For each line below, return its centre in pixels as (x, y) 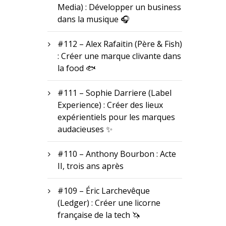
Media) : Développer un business (119, 7)
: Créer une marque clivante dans (119, 56)
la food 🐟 (76, 68)
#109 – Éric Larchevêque (103, 190)
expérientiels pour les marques (116, 117)
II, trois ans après (90, 166)
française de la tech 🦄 (99, 215)
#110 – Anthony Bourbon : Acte (117, 154)
